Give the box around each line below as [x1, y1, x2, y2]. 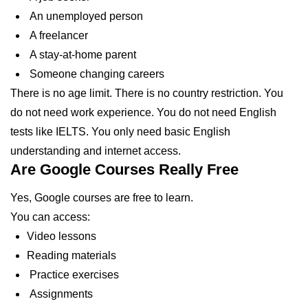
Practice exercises [27, 268, 119, 280]
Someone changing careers [27, 67, 164, 80]
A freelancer [27, 29, 88, 41]
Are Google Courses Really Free [10, 160, 239, 178]
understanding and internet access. [10, 144, 181, 157]
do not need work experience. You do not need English [10, 106, 276, 118]
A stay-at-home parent [27, 48, 136, 60]
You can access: [10, 210, 90, 223]
